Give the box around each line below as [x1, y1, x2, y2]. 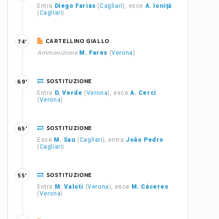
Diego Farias [54, 2, 96, 9]
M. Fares [79, 49, 108, 56]
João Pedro [126, 136, 164, 143]
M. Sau [54, 136, 76, 143]
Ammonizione [37, 49, 78, 56]
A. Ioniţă [145, 2, 172, 9]
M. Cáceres [131, 183, 169, 190]
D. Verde [54, 89, 83, 96]
